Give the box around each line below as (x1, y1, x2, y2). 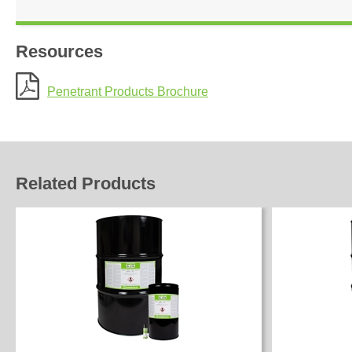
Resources (16, 42, 103, 61)
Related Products (16, 174, 156, 193)
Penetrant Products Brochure (47, 85, 208, 98)
